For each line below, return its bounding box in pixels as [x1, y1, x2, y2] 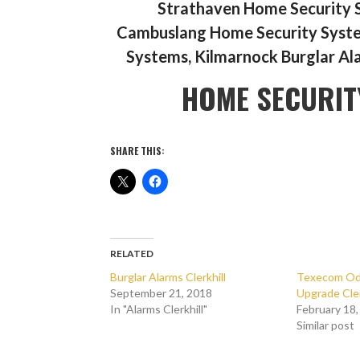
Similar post [297, 318, 355, 332]
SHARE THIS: [110, 144, 166, 157]
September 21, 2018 [110, 286, 213, 300]
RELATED [110, 247, 154, 260]
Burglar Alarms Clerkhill [110, 270, 227, 284]
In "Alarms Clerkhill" [110, 302, 208, 316]
